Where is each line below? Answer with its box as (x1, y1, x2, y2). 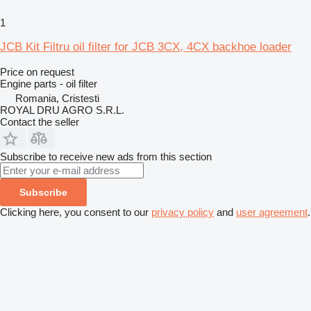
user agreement (236, 205, 308, 218)
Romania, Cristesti (15, 92, 99, 104)
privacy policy (151, 205, 214, 218)
